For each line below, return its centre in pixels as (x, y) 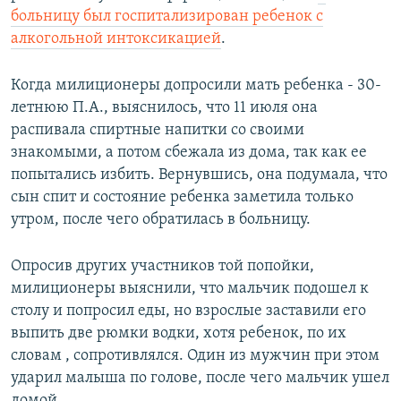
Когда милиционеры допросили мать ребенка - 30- (196, 86)
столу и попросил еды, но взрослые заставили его (188, 311)
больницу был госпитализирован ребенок (162, 17)
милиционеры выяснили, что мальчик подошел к (190, 289)
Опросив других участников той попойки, (162, 267)
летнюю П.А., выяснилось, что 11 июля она (164, 108)
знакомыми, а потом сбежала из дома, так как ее (189, 153)
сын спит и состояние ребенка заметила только (182, 198)
